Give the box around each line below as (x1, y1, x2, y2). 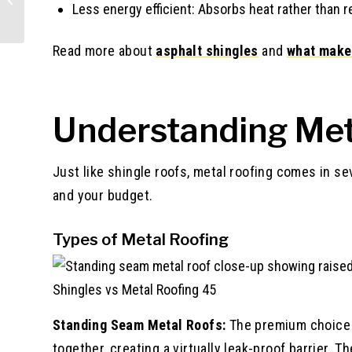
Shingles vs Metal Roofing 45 (53, 281, 216, 299)
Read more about (53, 42, 156, 59)
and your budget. (53, 187, 153, 204)
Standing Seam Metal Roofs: (53, 317, 226, 334)
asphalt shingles (156, 42, 258, 59)
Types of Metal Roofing (53, 230, 229, 250)
